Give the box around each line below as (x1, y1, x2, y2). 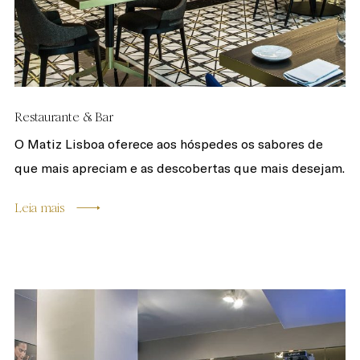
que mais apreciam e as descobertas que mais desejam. (14, 160, 345, 176)
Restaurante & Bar (14, 109, 113, 125)
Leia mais (14, 200, 64, 215)
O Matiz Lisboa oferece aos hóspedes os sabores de (14, 136, 323, 152)
